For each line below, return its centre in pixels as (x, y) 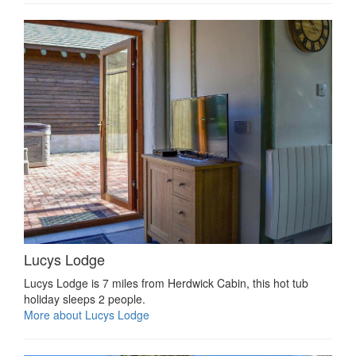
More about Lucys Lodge (87, 314)
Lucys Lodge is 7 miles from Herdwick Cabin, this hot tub (166, 282)
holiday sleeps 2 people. (85, 298)
